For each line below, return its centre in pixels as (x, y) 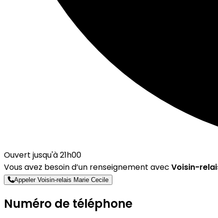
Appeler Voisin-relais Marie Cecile (61, 180)
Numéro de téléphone (68, 204)
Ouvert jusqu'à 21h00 (43, 155)
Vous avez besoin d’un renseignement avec (88, 167)
